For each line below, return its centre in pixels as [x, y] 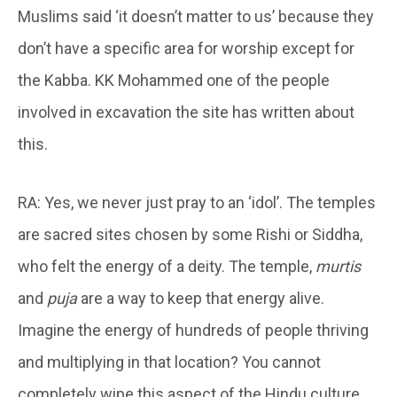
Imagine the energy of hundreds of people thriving [193, 330]
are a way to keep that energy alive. [201, 298]
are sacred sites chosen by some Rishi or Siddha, [190, 234]
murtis [338, 266]
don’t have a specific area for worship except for [186, 48]
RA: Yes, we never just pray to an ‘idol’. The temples [197, 202]
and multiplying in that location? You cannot [169, 362]
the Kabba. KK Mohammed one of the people [174, 80]
